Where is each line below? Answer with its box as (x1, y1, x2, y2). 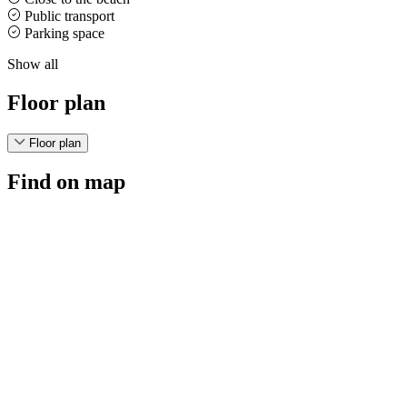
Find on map (7, 170, 125, 194)
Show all (7, 55, 58, 72)
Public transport (21, 7, 114, 24)
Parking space (21, 25, 104, 41)
